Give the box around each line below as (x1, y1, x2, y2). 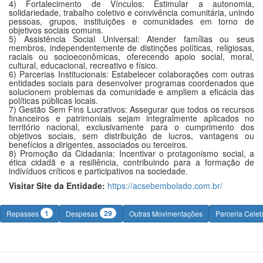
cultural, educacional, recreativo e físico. (9, 59, 158, 71)
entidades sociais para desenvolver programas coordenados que (9, 77, 254, 89)
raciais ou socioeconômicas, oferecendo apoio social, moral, (9, 50, 254, 62)
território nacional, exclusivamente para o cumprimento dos (9, 121, 254, 133)
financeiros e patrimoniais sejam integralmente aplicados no (9, 112, 254, 124)
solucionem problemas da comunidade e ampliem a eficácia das (9, 86, 254, 97)
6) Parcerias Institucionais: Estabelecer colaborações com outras (9, 68, 254, 80)
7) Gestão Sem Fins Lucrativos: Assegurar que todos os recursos (9, 103, 254, 115)
